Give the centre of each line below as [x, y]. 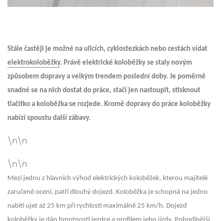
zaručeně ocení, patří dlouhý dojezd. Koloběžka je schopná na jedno [108, 192]
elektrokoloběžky [34, 63]
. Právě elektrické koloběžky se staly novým [126, 63]
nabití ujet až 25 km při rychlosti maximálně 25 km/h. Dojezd [97, 206]
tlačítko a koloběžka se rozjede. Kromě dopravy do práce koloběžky [109, 104]
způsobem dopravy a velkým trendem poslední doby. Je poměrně [107, 77]
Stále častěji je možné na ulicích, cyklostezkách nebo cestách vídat [107, 49]
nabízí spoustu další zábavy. [49, 118]
